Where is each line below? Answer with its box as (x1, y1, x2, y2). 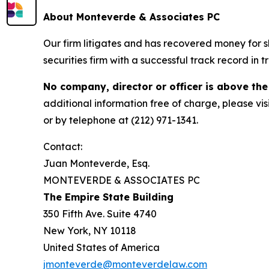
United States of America (43, 241, 160, 253)
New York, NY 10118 (43, 224, 136, 237)
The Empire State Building (43, 190, 174, 203)
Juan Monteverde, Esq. (43, 157, 150, 169)
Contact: (43, 140, 82, 153)
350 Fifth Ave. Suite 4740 (43, 207, 157, 220)
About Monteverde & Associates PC (43, 10, 220, 23)
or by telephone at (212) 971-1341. (43, 113, 198, 126)
